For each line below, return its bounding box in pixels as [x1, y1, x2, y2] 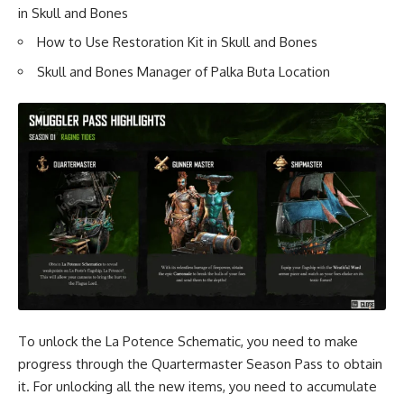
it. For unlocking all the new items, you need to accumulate [18, 378, 377, 396]
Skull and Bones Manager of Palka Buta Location [37, 62, 330, 80]
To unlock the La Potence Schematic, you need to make [18, 333, 358, 351]
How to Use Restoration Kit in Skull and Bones [37, 33, 317, 51]
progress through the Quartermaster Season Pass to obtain [18, 355, 382, 373]
